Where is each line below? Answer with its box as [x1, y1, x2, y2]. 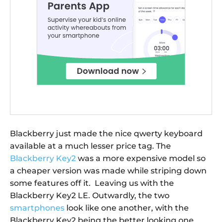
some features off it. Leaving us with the [10, 178, 174, 188]
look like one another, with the [64, 203, 189, 213]
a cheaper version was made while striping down [10, 166, 207, 176]
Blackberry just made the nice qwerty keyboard [10, 129, 203, 139]
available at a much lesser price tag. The [10, 141, 171, 151]
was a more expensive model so [76, 154, 206, 164]
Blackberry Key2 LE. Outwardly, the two [10, 191, 169, 201]
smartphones [10, 203, 64, 213]
